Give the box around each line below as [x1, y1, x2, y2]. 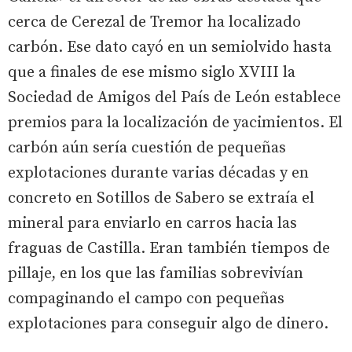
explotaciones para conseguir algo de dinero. [8, 313, 328, 334]
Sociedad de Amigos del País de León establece [8, 87, 341, 108]
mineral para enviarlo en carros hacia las [8, 213, 297, 233]
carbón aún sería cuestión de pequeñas [8, 137, 286, 158]
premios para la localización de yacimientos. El [8, 112, 343, 133]
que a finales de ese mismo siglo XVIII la [8, 62, 295, 82]
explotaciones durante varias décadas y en [8, 163, 309, 183]
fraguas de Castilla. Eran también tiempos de [8, 238, 330, 258]
